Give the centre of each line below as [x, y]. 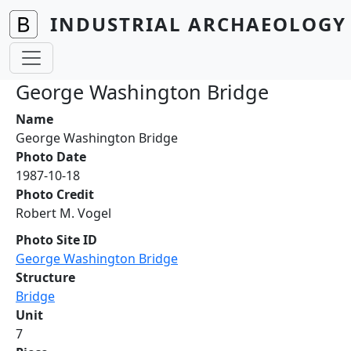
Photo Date [51, 157]
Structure [45, 277]
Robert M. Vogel [63, 213]
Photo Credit [55, 194]
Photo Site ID [56, 240]
